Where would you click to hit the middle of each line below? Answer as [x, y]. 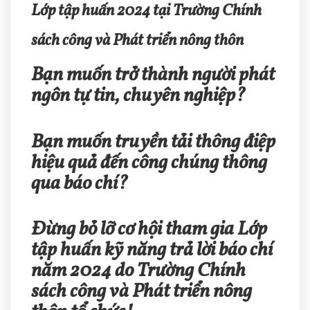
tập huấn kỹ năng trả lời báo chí [152, 250]
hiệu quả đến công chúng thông [149, 163]
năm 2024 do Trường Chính [138, 271]
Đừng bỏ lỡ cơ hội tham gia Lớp [149, 230]
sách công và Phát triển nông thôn [137, 40]
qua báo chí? [80, 183]
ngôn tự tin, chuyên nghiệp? [138, 96]
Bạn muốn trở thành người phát [153, 75]
